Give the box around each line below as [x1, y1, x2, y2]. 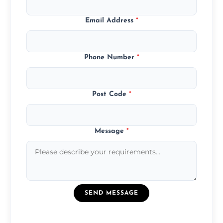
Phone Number [84, 53, 137, 61]
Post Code [92, 90, 129, 98]
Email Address [85, 16, 136, 24]
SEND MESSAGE [85, 190, 138, 196]
